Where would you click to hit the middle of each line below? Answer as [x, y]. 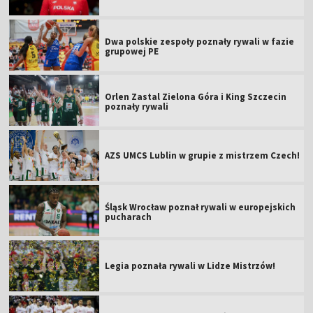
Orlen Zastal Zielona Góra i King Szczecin [196, 96]
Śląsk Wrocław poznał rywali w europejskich [201, 207]
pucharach [129, 217]
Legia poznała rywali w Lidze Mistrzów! [190, 265]
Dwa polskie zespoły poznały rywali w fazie [200, 41]
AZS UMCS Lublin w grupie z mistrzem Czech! [203, 155]
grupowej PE [132, 51]
